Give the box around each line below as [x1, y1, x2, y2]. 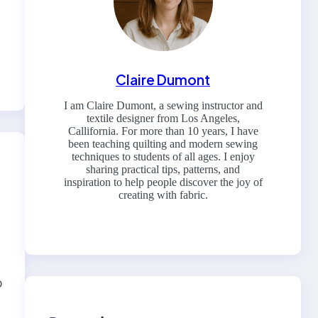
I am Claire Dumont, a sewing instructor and [63, 99, 263, 112]
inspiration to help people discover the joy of [63, 176, 263, 189]
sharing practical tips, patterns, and [86, 163, 241, 176]
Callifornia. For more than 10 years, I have [67, 125, 258, 138]
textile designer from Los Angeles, [86, 112, 240, 125]
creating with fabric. [118, 189, 208, 202]
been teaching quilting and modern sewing [68, 138, 258, 150]
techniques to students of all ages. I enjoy [71, 150, 255, 163]
